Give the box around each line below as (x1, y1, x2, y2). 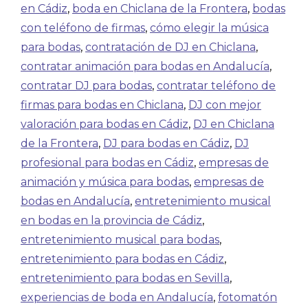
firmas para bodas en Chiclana (21, 98, 184, 111)
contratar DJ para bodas (21, 79, 152, 92)
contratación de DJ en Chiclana (85, 41, 256, 54)
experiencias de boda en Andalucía (21, 291, 213, 304)
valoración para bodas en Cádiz (21, 118, 188, 131)
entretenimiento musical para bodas (21, 233, 219, 246)
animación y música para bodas (21, 175, 189, 188)
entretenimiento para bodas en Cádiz (21, 252, 224, 265)
